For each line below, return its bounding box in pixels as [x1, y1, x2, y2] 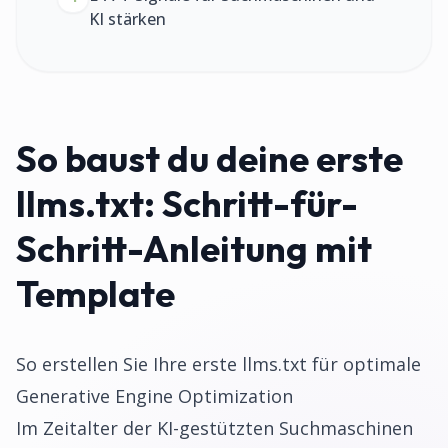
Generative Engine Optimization [16, 384, 293, 408]
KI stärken [89, 8, 166, 30]
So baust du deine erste [16, 136, 403, 181]
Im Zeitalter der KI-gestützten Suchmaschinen [16, 416, 413, 440]
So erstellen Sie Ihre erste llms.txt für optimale [16, 352, 421, 376]
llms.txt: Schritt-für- [16, 181, 358, 226]
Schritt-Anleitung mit [16, 226, 372, 271]
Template [16, 271, 175, 316]
